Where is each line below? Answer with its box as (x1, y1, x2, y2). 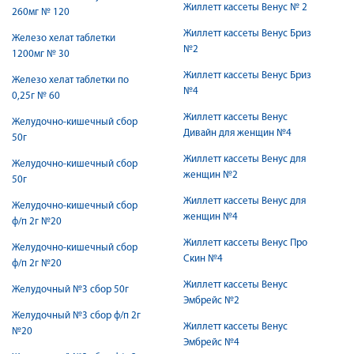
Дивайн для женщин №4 (183, 128, 292, 138)
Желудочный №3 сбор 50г (12, 284, 129, 295)
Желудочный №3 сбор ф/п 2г (12, 311, 141, 321)
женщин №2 (183, 170, 238, 180)
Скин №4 (183, 254, 223, 264)
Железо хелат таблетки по (12, 75, 129, 85)
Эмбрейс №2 (183, 296, 239, 306)
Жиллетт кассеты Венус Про (183, 238, 307, 248)
